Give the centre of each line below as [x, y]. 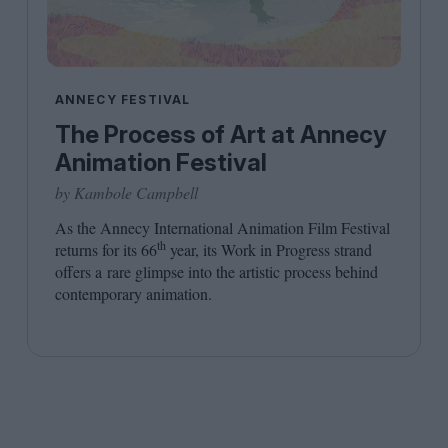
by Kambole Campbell [126, 193]
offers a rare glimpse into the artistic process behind [216, 272]
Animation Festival [160, 163]
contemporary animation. [133, 294]
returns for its [97, 250]
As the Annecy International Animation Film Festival [222, 228]
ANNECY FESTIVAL [122, 100]
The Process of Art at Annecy [220, 135]
